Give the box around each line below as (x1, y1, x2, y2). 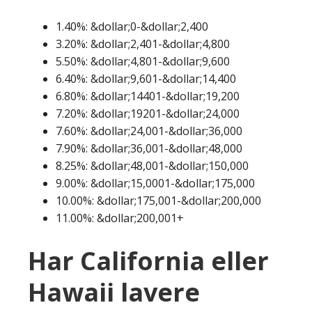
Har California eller (28, 243, 269, 278)
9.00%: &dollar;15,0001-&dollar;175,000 (56, 175, 255, 191)
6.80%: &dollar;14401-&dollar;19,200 (56, 88, 240, 104)
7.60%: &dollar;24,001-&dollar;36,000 (56, 123, 242, 139)
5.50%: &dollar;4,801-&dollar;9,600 (56, 53, 230, 69)
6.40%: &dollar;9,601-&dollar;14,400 (56, 70, 236, 86)
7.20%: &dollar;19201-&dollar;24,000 (56, 105, 240, 121)
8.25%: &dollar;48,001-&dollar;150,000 (56, 157, 249, 173)
